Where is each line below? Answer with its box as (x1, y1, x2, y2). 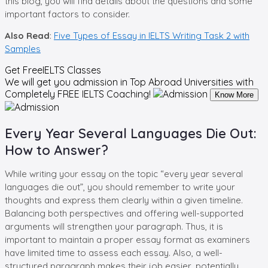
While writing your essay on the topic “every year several (5, 167, 243, 179)
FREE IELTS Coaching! (55, 87, 151, 100)
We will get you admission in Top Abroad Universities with (5, 75, 254, 88)
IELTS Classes (42, 63, 101, 76)
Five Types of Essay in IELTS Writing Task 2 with (54, 29, 249, 41)
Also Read (5, 29, 50, 41)
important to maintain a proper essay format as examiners (5, 233, 250, 245)
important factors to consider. (5, 8, 130, 20)
